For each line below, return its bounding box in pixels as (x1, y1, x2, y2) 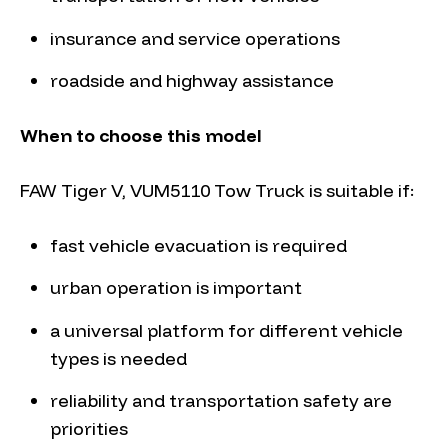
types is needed (50, 346, 187, 370)
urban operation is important (50, 276, 302, 300)
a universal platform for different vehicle (50, 318, 403, 342)
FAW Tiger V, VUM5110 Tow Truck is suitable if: (20, 178, 414, 202)
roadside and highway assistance (50, 68, 334, 92)
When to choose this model (20, 123, 262, 147)
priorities (50, 417, 128, 441)
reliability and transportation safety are (50, 389, 392, 413)
